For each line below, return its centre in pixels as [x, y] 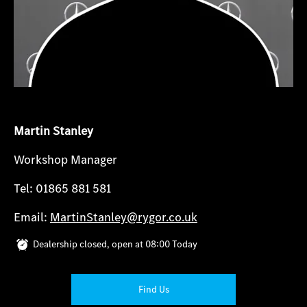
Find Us [153, 289]
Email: [32, 217]
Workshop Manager [65, 160]
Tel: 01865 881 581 [62, 188]
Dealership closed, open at [88, 244]
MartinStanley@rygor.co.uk [124, 217]
